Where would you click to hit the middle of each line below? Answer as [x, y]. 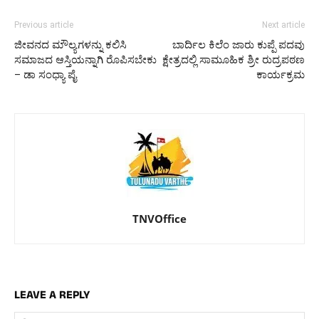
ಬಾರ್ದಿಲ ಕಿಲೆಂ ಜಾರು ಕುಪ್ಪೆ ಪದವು [239, 45]
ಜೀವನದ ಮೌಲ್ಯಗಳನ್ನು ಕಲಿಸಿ [70, 45]
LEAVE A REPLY [52, 297]
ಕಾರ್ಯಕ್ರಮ [281, 75]
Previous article [44, 25]
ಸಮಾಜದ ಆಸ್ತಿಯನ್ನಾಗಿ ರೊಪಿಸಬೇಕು [85, 60]
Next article [283, 25]
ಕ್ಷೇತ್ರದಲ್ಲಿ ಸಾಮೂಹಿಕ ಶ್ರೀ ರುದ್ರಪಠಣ [234, 60]
